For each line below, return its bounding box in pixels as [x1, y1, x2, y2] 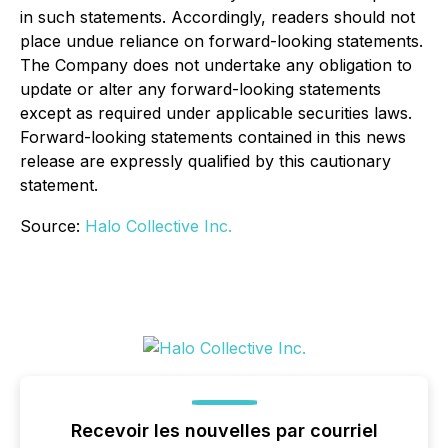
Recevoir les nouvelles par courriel [70, 420, 378, 441]
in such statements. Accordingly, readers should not [20, 7, 415, 27]
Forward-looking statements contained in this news [20, 127, 406, 147]
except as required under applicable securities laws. [20, 103, 412, 123]
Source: [20, 216, 85, 236]
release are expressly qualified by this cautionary [20, 151, 391, 171]
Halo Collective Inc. [85, 216, 232, 236]
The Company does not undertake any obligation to [20, 55, 412, 75]
